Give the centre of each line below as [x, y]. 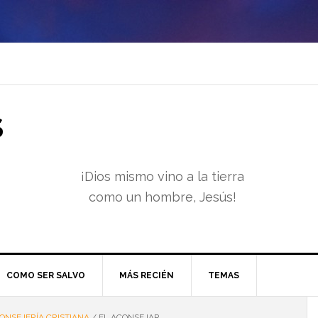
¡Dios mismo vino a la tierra [163, 176]
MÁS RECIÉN [147, 275]
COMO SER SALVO [46, 275]
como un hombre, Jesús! [163, 197]
